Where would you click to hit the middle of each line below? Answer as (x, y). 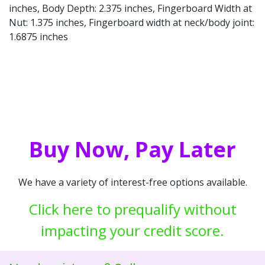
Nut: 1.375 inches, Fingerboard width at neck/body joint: (132, 22)
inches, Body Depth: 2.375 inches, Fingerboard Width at (130, 8)
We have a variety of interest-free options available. (132, 182)
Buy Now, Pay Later (132, 149)
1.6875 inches (38, 36)
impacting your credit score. (132, 230)
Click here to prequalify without (132, 209)
